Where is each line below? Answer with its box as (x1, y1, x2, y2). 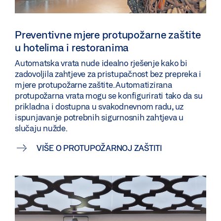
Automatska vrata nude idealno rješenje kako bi (15, 58, 187, 68)
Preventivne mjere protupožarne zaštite (15, 28, 201, 40)
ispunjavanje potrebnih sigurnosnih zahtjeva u (15, 112, 184, 122)
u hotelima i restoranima (15, 41, 129, 53)
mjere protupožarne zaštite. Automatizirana (15, 79, 172, 89)
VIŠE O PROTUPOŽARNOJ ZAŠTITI (36, 143, 162, 152)
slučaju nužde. (15, 123, 68, 133)
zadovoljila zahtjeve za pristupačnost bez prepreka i (15, 69, 201, 78)
